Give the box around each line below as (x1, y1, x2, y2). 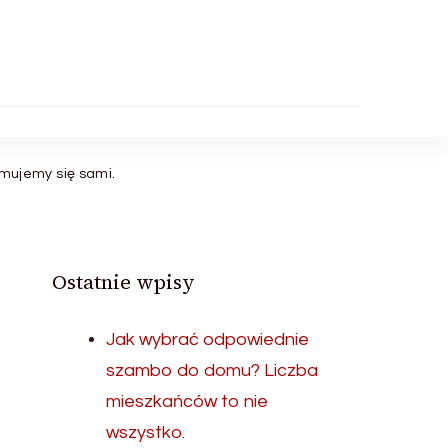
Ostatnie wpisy (52, 268, 196, 296)
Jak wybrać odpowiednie (106, 330, 310, 349)
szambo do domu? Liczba (106, 361, 319, 380)
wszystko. (106, 423, 186, 442)
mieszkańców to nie (106, 392, 269, 411)
